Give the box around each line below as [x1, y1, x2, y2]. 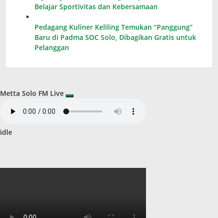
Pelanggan [35, 42, 69, 52]
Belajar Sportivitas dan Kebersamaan [35, 1, 158, 11]
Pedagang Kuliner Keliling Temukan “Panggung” [35, 22, 193, 32]
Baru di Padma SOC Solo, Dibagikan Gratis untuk [35, 32, 196, 42]
